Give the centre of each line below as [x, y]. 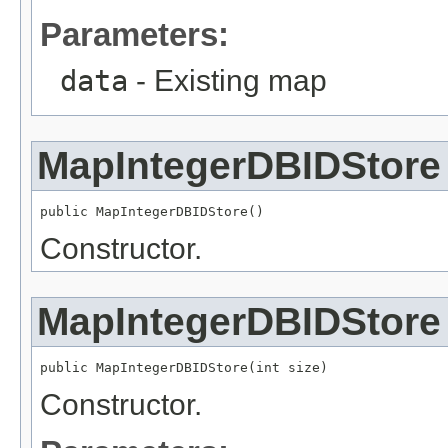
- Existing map [227, 80]
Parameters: [134, 34]
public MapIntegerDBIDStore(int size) [184, 367]
